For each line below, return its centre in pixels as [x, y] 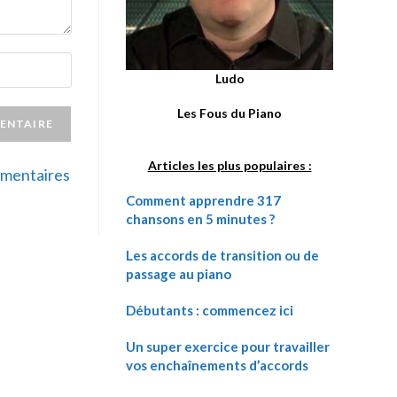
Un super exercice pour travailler [228, 346]
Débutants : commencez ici [210, 310]
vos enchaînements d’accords [217, 365]
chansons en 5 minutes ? [200, 219]
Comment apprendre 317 [203, 200]
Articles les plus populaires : [230, 165]
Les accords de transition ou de [222, 255]
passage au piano [179, 274]
